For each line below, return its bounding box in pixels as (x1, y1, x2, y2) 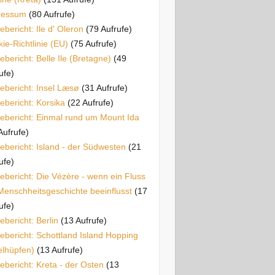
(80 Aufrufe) (28, 9, 75, 19)
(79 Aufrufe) (85, 24, 132, 34)
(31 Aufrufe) (81, 83, 128, 93)
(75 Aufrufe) (70, 39, 117, 48)
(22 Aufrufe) (67, 98, 114, 107)
